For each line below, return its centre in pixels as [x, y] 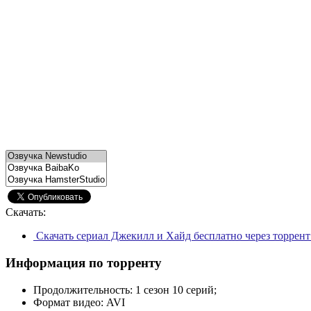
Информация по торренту [84, 262]
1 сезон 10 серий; [176, 289]
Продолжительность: [83, 289]
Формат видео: [68, 302]
